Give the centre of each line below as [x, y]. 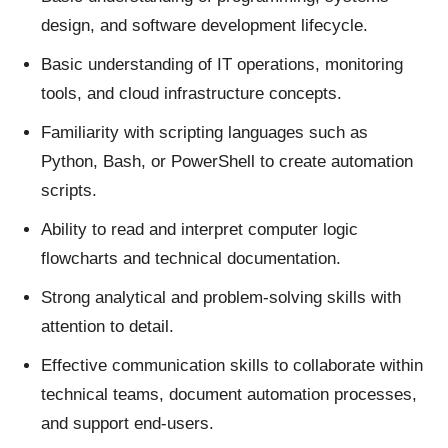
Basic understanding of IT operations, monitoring [222, 65]
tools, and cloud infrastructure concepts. [191, 94]
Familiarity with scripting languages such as [204, 133]
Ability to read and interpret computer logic [199, 230]
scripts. [69, 191]
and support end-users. [127, 424]
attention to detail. [107, 327]
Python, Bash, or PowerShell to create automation [227, 162]
